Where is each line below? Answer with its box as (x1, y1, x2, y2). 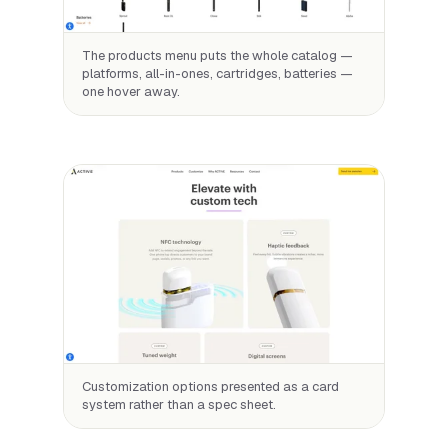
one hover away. (82, 82, 180, 100)
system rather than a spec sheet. (82, 396, 276, 414)
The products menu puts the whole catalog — (82, 46, 353, 64)
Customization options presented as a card (82, 378, 339, 396)
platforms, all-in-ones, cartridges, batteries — (82, 64, 353, 82)
